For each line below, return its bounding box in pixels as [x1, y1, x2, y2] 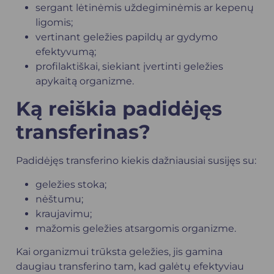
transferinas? [16, 120, 150, 144]
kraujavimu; [35, 207, 92, 220]
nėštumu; [35, 193, 83, 205]
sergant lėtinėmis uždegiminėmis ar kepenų [35, 1, 254, 13]
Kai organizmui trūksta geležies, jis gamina [16, 246, 223, 258]
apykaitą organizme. [35, 75, 134, 87]
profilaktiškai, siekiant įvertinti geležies [35, 60, 223, 72]
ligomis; [35, 16, 73, 28]
